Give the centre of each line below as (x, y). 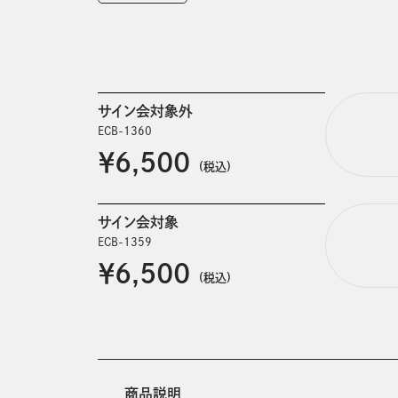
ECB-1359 (125, 242)
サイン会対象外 (145, 111)
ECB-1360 (125, 131)
